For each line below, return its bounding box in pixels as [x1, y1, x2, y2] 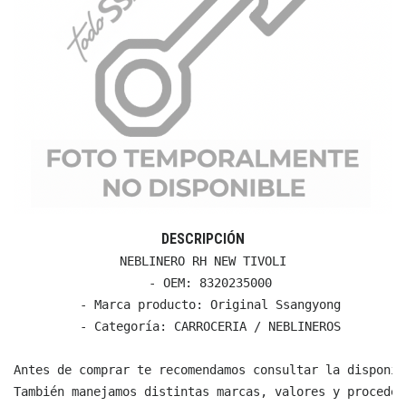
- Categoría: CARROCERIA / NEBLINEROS [65, 318, 341, 333]
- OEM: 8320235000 [134, 275, 272, 290]
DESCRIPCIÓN [161, 229, 245, 247]
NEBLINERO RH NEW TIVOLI [120, 253, 286, 268]
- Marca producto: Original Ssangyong [65, 296, 341, 312]
